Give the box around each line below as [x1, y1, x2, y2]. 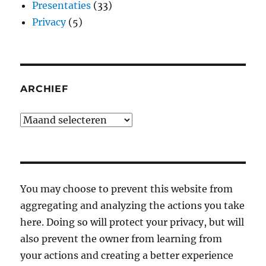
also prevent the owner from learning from [20, 233, 223, 245]
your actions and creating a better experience [20, 249, 234, 261]
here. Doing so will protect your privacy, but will [20, 216, 245, 228]
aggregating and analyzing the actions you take [20, 199, 245, 211]
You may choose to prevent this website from [20, 183, 233, 195]
